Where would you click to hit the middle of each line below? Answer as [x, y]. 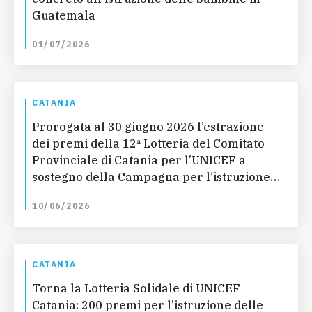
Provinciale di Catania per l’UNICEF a [139, 161]
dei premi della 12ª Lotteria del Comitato [148, 144]
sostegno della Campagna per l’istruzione [151, 177]
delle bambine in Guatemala [113, 194]
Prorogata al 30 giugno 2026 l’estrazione [148, 127]
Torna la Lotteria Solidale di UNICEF [136, 289]
